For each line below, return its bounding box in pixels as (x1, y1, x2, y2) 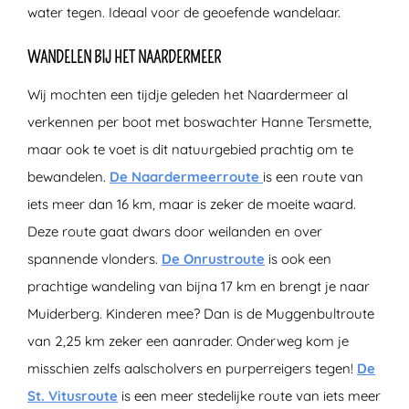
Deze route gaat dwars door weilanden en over (27, 222, 322, 240)
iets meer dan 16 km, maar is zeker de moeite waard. (27, 194, 356, 213)
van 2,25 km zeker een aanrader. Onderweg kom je (27, 331, 349, 350)
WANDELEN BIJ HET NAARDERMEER (27, 47, 221, 68)
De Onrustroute (162, 249, 265, 267)
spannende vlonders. (27, 249, 162, 267)
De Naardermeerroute (110, 167, 259, 185)
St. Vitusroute (27, 386, 118, 404)
